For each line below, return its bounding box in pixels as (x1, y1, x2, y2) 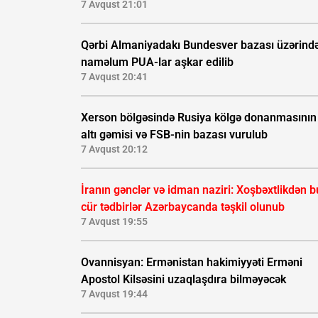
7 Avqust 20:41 (81, 71, 148, 83)
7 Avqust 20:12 (81, 143, 148, 155)
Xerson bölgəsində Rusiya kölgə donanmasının (81, 111, 317, 125)
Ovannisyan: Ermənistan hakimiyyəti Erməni (81, 256, 302, 270)
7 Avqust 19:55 (81, 216, 148, 228)
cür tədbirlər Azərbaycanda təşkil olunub (81, 200, 285, 214)
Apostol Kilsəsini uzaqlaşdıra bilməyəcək (81, 273, 286, 287)
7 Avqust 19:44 (81, 288, 148, 300)
